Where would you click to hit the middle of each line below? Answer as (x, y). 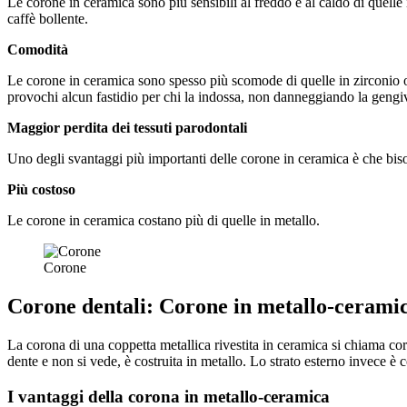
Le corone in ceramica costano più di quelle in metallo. (164, 221)
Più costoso (41, 190)
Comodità (38, 50)
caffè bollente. (48, 19)
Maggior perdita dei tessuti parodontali (127, 128)
